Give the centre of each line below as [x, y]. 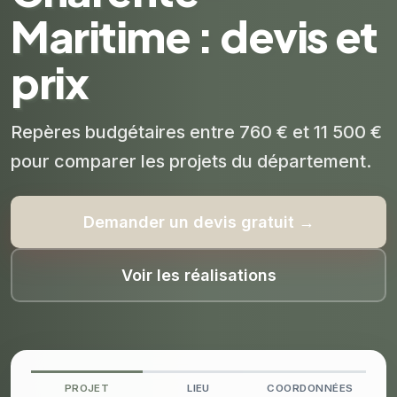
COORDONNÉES [310, 388]
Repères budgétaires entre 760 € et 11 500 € [196, 132]
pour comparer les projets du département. [191, 161]
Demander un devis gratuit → [198, 222]
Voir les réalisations [198, 275]
